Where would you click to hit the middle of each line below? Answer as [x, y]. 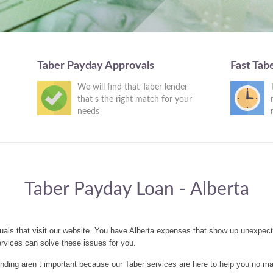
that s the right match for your [134, 99]
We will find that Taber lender [132, 87]
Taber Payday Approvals [95, 66]
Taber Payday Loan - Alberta [136, 190]
